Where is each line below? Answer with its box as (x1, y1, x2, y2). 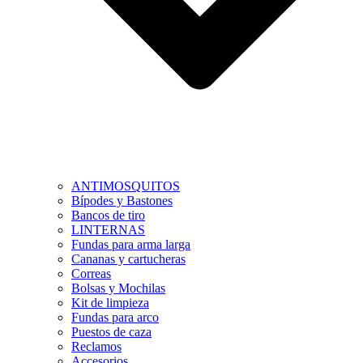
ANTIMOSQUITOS (71, 179, 180, 194)
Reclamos (71, 340, 122, 354)
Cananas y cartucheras (71, 252, 186, 267)
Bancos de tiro (71, 208, 145, 223)
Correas (71, 267, 111, 281)
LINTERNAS (71, 223, 145, 237)
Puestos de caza (71, 325, 152, 340)
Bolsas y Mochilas (71, 281, 165, 296)
